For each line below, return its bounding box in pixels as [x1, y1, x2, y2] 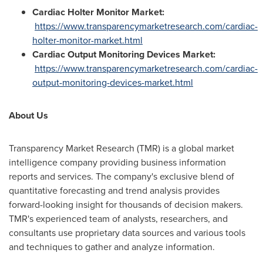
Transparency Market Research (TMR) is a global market [9, 141, 234, 155]
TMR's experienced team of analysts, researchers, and [9, 212, 228, 225]
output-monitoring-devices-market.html [32, 76, 193, 89]
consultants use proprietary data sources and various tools [9, 226, 245, 240]
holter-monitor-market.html [32, 33, 143, 47]
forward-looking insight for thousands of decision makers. [9, 198, 243, 211]
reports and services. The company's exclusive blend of [9, 170, 234, 183]
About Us [9, 109, 48, 122]
